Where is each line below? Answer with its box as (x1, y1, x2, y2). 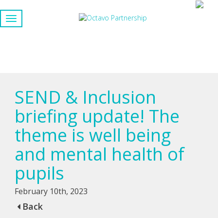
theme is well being (15, 123, 171, 147)
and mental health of (15, 142, 184, 166)
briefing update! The (15, 104, 180, 128)
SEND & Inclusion (15, 85, 156, 109)
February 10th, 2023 (15, 186, 88, 197)
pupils (15, 161, 64, 185)
